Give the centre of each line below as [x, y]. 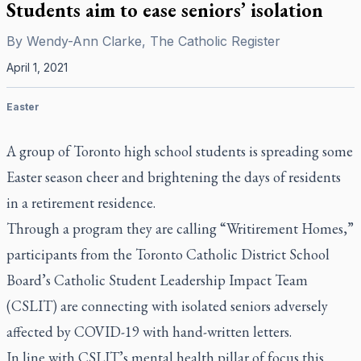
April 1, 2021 [37, 67]
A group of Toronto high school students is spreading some [180, 151]
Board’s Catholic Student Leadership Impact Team [157, 280]
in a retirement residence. [81, 203]
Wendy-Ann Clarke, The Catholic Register [154, 41]
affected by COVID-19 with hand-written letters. [149, 332]
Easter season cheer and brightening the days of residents [174, 177]
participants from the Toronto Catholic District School [168, 254]
